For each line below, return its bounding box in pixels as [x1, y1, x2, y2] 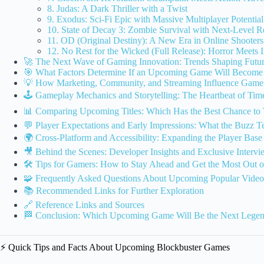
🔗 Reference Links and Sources [24, 199, 144, 210]
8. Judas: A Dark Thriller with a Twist [47, 3, 187, 14]
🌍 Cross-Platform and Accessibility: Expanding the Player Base [24, 132, 262, 143]
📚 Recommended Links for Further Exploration [24, 185, 204, 196]
